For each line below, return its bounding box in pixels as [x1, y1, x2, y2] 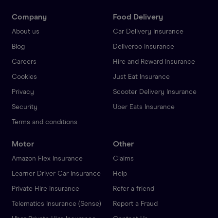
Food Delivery [113, 13, 163, 21]
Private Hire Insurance [12, 185, 79, 192]
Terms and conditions [12, 118, 77, 126]
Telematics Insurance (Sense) [12, 200, 101, 207]
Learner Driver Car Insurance [12, 170, 101, 177]
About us [12, 28, 39, 35]
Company [12, 13, 47, 21]
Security [12, 103, 37, 110]
